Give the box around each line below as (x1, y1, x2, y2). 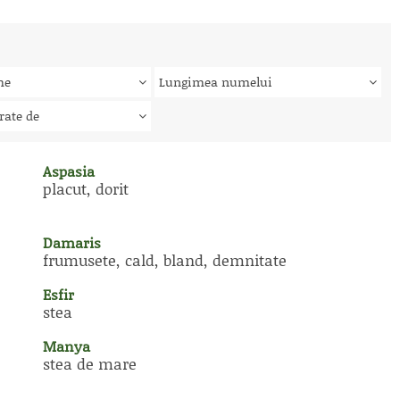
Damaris (43, 232, 101, 253)
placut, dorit (43, 178, 129, 199)
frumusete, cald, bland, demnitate (43, 249, 287, 271)
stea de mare (43, 353, 137, 374)
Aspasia (43, 161, 95, 181)
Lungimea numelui (159, 72, 272, 91)
